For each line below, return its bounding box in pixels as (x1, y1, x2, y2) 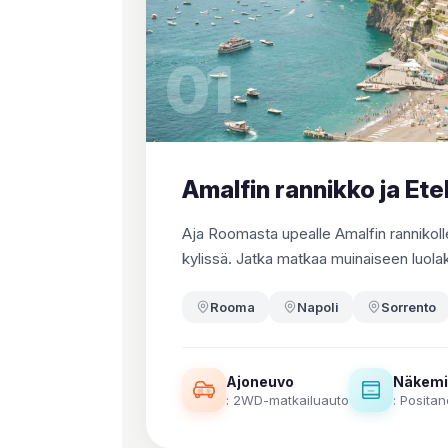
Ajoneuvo (226, 372, 294, 390)
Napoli (297, 299, 339, 315)
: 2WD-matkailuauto (226, 391, 349, 408)
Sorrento (381, 299, 436, 315)
